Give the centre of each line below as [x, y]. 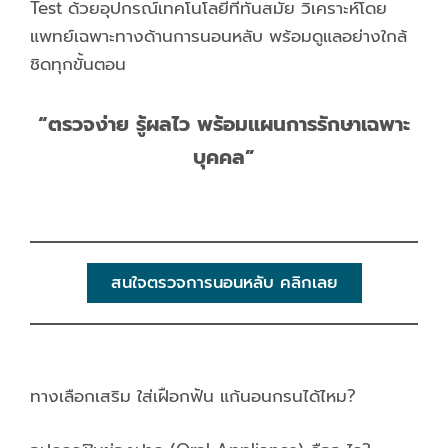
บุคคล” [224, 156]
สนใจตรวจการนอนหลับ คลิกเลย [224, 282]
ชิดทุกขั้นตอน [78, 64]
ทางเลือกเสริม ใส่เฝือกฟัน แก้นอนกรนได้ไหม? [193, 396]
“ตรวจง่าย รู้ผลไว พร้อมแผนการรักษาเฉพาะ [224, 123]
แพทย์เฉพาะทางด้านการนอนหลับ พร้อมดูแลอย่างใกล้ [218, 36]
